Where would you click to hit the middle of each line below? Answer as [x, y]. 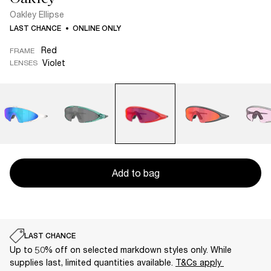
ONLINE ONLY [97, 28]
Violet [54, 63]
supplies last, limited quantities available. [93, 262]
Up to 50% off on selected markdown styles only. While [121, 250]
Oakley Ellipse [37, 14]
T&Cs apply [200, 262]
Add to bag [135, 173]
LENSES [24, 62]
